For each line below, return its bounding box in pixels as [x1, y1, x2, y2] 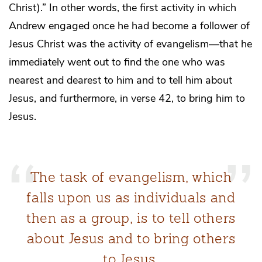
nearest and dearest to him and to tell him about [9, 73, 232, 88]
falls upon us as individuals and [26, 189, 236, 206]
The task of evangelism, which [30, 168, 232, 185]
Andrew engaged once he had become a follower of [9, 19, 250, 33]
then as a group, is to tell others [26, 209, 236, 226]
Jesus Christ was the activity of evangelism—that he [9, 37, 252, 51]
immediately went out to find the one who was [9, 55, 225, 70]
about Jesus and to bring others [26, 230, 236, 247]
